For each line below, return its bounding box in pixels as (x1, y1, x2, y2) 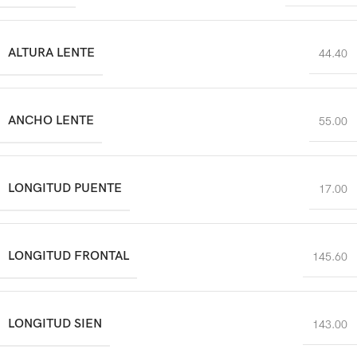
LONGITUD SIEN (8, 316, 102, 331)
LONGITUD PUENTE (8, 180, 122, 196)
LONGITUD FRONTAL (8, 248, 129, 264)
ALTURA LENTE (8, 45, 95, 61)
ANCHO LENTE (8, 112, 94, 128)
